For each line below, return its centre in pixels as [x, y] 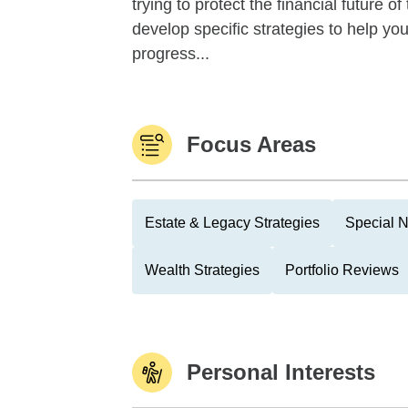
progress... [171, 54]
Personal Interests [281, 372]
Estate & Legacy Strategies [232, 223]
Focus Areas [251, 144]
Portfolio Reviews [342, 270]
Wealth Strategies [202, 270]
